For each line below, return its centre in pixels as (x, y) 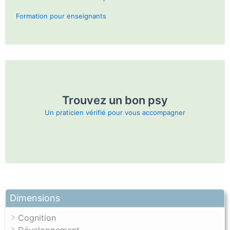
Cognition (37, 218)
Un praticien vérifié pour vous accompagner (115, 112)
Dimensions (35, 198)
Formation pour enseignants (61, 16)
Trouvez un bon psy (115, 100)
